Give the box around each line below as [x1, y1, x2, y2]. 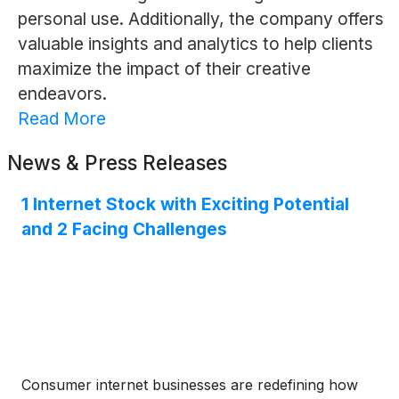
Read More [17, 108, 106, 130]
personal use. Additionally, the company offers [17, 8, 384, 30]
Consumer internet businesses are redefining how [21, 376, 358, 395]
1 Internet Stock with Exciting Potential [21, 193, 349, 216]
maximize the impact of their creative [17, 58, 311, 80]
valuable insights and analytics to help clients [17, 33, 373, 55]
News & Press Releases [7, 151, 227, 175]
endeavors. [17, 83, 107, 105]
